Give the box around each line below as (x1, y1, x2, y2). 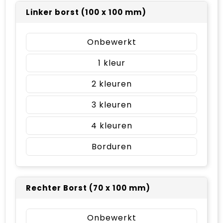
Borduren (91, 140, 132, 152)
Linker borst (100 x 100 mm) (26, 6, 146, 17)
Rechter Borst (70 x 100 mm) (26, 182, 150, 193)
